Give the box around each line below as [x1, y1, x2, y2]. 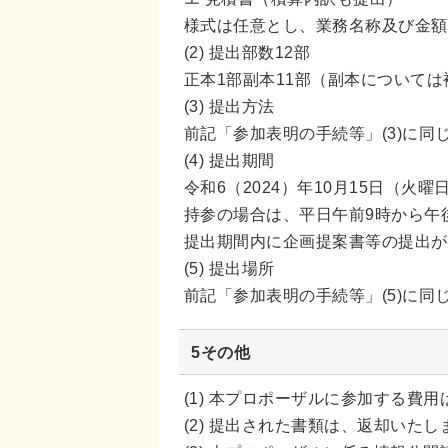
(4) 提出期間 [184, 150, 275, 169]
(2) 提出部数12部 [184, 42, 311, 61]
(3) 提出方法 [184, 96, 275, 115]
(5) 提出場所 [184, 258, 275, 277]
